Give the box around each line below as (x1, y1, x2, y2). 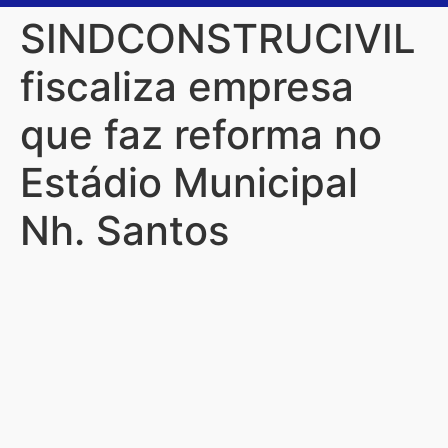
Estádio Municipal (20, 158, 358, 208)
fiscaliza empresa (20, 62, 354, 112)
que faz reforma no (20, 110, 382, 160)
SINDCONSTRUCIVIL (20, 14, 416, 64)
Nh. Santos (20, 206, 229, 256)
